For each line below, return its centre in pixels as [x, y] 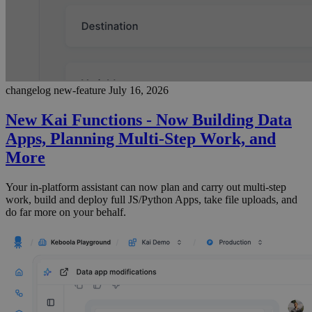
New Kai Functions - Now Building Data [149, 119]
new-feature [80, 90]
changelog [28, 90]
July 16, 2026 [139, 90]
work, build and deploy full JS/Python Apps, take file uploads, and [151, 199]
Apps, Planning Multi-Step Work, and [141, 138]
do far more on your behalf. [66, 212]
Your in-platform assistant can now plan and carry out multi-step [146, 187]
